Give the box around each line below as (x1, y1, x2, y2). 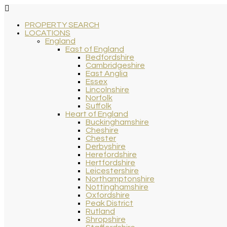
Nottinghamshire (86, 183, 148, 191)
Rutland (86, 207, 115, 215)
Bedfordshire (86, 53, 134, 61)
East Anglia (86, 69, 128, 78)
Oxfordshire (86, 191, 130, 199)
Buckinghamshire (86, 118, 149, 126)
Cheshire (86, 126, 119, 134)
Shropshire (86, 215, 126, 223)
